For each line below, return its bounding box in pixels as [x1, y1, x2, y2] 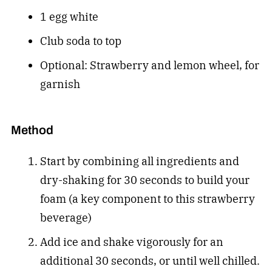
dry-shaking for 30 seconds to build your [39, 172, 250, 187]
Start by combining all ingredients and [39, 154, 239, 168]
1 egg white [39, 10, 98, 24]
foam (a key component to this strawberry [39, 191, 255, 206]
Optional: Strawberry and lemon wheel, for [39, 58, 259, 73]
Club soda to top [39, 34, 121, 49]
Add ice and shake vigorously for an [39, 234, 223, 249]
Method [10, 121, 53, 140]
